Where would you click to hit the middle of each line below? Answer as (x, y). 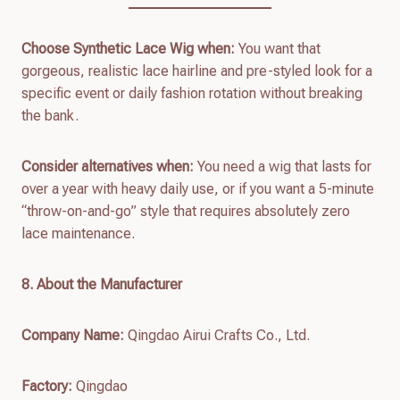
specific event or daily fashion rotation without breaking (192, 93)
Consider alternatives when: (108, 166)
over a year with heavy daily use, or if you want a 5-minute (198, 188)
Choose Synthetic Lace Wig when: (128, 48)
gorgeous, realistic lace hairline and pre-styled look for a (197, 71)
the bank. (50, 115)
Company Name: (73, 335)
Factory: (47, 386)
